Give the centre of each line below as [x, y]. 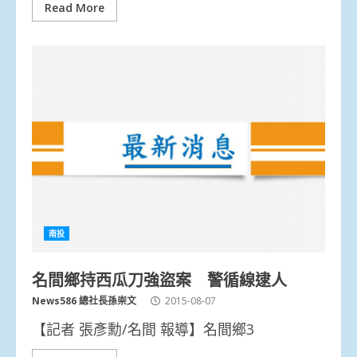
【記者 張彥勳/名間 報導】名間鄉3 [143, 329]
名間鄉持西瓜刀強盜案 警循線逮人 [159, 279]
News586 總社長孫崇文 [84, 300]
